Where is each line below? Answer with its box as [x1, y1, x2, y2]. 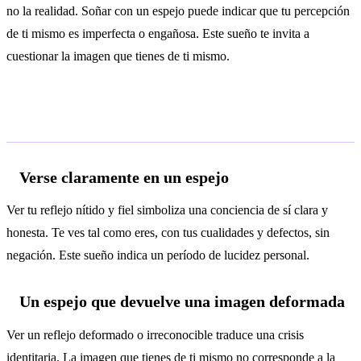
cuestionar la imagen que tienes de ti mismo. [6, 48, 230, 63]
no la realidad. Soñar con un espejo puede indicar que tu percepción [6, 3, 350, 18]
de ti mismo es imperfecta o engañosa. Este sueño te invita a [6, 26, 309, 40]
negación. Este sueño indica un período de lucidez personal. [6, 248, 309, 263]
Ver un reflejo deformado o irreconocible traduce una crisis [6, 328, 304, 342]
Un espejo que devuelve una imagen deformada [19, 293, 345, 311]
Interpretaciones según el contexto [6, 106, 333, 131]
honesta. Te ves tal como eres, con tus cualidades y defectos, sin [6, 226, 330, 240]
